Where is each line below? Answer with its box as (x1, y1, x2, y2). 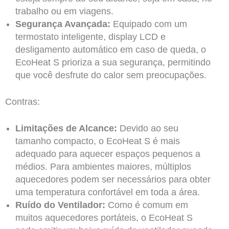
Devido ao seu (117, 123, 178, 134)
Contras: (5, 97, 40, 107)
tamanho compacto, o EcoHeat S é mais (15, 136, 180, 147)
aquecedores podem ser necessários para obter (15, 174, 211, 185)
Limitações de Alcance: (15, 123, 117, 134)
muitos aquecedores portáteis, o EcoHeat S (15, 213, 193, 223)
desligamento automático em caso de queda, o (15, 44, 206, 55)
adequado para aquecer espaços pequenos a (15, 149, 200, 159)
